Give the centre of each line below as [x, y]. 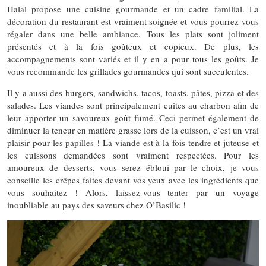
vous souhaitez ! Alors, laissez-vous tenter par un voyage [133, 193]
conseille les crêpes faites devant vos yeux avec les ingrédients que [133, 180]
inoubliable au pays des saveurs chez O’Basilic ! [98, 205]
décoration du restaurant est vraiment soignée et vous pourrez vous [133, 22]
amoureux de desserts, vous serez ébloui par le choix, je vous [133, 168]
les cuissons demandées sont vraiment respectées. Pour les [133, 155]
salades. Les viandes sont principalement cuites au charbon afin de [133, 105]
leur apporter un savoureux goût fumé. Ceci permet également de [133, 118]
